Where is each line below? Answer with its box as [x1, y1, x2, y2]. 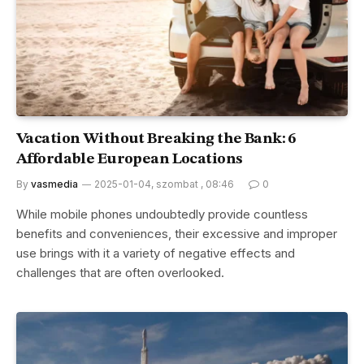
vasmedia [31, 177, 78, 190]
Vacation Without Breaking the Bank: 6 [16, 131, 296, 147]
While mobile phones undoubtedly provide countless [16, 206, 308, 222]
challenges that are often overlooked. [16, 264, 224, 280]
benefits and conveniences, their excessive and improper [16, 225, 337, 241]
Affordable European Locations [16, 151, 243, 167]
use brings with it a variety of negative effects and [16, 245, 295, 261]
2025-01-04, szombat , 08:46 [94, 177, 234, 190]
